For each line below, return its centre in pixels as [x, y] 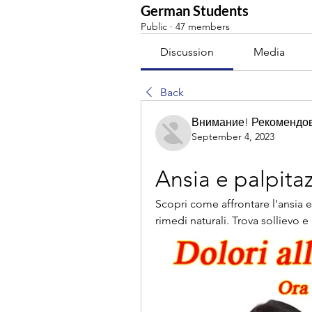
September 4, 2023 [233, 136]
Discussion [187, 52]
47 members [203, 26]
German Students [195, 10]
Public [154, 26]
